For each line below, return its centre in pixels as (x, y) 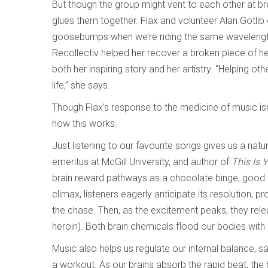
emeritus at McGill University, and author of (142, 162)
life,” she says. (81, 85)
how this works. (85, 123)
